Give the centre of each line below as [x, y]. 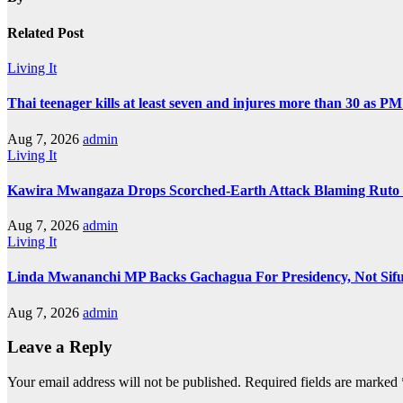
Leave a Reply [60, 347]
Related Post [45, 32]
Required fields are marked [323, 382]
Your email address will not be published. [124, 382]
